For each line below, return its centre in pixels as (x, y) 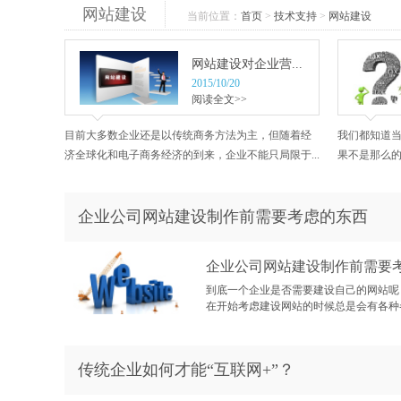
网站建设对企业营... (247, 64)
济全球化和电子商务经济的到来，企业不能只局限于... (192, 155)
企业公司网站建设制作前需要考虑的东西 (223, 217)
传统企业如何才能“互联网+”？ (186, 370)
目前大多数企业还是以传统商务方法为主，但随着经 (188, 135)
